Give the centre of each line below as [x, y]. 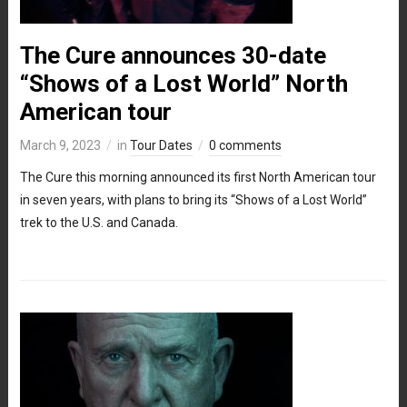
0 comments [245, 145]
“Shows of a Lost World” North [184, 83]
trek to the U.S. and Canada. [99, 222]
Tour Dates [161, 145]
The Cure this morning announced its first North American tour [198, 177]
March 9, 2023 [60, 145]
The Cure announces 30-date [173, 55]
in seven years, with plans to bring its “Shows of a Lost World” [193, 199]
